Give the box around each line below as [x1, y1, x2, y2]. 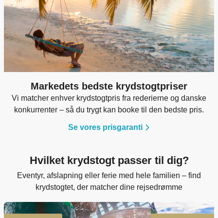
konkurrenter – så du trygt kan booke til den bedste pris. [14, 106, 204, 114]
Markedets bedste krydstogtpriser [31, 81, 187, 91]
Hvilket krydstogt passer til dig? [29, 154, 189, 166]
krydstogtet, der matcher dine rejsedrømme [36, 183, 182, 191]
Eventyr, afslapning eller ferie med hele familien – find [17, 171, 201, 180]
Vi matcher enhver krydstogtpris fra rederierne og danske [12, 94, 206, 102]
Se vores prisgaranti [68, 123, 143, 131]
